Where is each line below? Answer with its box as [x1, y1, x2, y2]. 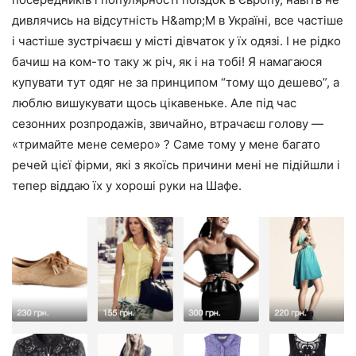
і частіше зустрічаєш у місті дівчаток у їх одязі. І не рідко [12, 33, 341, 48]
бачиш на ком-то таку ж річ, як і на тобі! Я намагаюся [12, 53, 322, 69]
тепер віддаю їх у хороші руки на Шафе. [12, 177, 242, 193]
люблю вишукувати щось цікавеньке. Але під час [12, 95, 296, 110]
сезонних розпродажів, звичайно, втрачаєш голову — [12, 115, 323, 131]
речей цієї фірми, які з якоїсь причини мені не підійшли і [12, 157, 340, 172]
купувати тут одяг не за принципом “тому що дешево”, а [12, 74, 339, 90]
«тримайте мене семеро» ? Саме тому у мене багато [12, 136, 320, 152]
